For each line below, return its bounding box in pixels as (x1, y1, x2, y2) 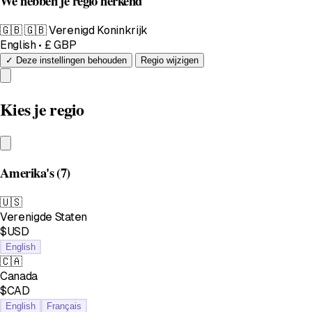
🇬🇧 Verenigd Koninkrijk (24, 23, 148, 37)
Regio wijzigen (140, 54, 198, 65)
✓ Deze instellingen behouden (6, 54, 127, 65)
